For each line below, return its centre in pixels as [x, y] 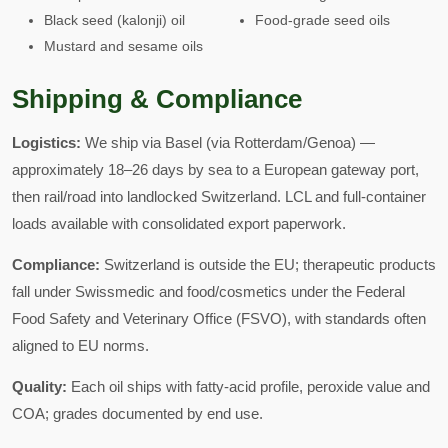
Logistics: [46, 142]
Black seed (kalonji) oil [114, 20]
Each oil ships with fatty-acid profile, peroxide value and [248, 386]
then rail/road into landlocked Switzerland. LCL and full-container [219, 196]
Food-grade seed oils [322, 20]
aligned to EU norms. [80, 345]
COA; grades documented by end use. [137, 413]
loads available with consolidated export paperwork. [179, 223]
